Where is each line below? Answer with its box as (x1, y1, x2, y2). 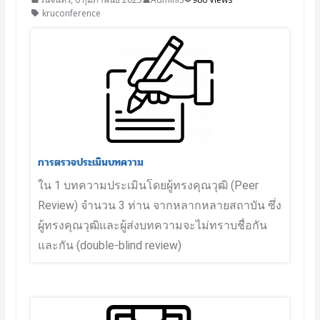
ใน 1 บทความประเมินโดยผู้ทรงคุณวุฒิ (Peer (37, 178, 259, 192)
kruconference (41, 6, 101, 19)
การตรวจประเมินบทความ (37, 153, 144, 171)
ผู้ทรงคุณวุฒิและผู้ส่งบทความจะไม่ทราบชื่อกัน (37, 218, 267, 232)
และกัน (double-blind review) (37, 238, 181, 252)
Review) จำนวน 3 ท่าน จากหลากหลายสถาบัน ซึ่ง (37, 198, 281, 212)
